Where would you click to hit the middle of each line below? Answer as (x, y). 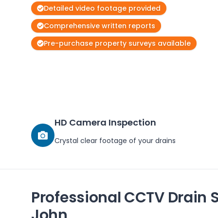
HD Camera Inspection (105, 122)
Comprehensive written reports (100, 26)
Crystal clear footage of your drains (115, 141)
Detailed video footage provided (102, 8)
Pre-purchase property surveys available (117, 43)
